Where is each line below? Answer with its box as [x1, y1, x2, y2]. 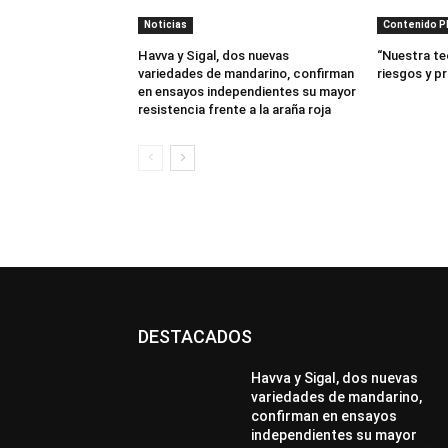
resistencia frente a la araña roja [138, 101, 331, 117]
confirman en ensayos [251, 407, 398, 424]
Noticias [144, 18, 187, 30]
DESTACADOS [138, 325, 252, 347]
